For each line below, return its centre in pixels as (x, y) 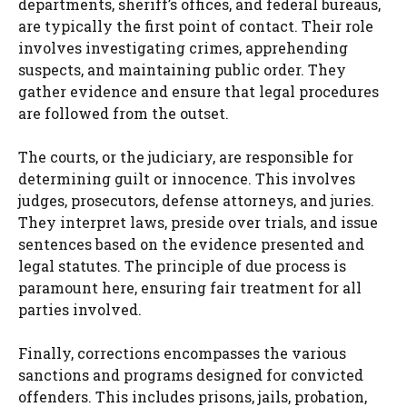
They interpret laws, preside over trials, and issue (198, 223)
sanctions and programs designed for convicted (191, 375)
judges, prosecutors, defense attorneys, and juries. (196, 201)
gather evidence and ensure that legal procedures (199, 92)
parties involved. (80, 310)
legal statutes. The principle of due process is (182, 266)
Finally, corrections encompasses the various (182, 353)
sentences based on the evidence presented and (191, 244)
